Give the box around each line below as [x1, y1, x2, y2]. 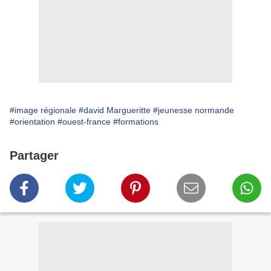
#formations [113, 116, 158, 126]
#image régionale [10, 105, 76, 115]
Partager [10, 148, 59, 162]
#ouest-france [57, 116, 111, 126]
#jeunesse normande [153, 105, 234, 115]
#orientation [10, 116, 55, 126]
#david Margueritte [79, 105, 151, 115]
